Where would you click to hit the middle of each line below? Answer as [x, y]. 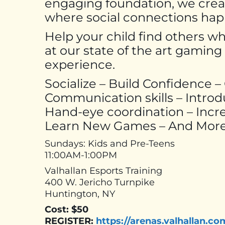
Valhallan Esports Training [103, 171]
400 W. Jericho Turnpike [100, 182]
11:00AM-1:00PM [81, 155]
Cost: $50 [67, 209]
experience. [80, 64]
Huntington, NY [80, 194]
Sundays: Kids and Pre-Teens [110, 143]
